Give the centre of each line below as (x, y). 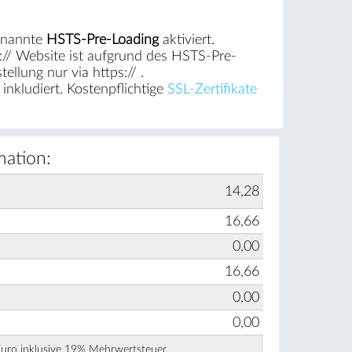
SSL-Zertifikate (212, 90)
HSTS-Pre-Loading (102, 40)
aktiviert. (186, 40)
